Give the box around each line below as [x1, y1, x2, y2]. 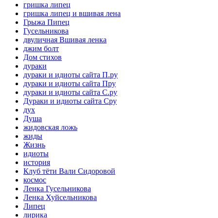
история [23, 158, 50, 166]
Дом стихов [23, 53, 62, 61]
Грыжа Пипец [23, 18, 70, 26]
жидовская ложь [23, 123, 77, 131]
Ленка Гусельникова [23, 184, 91, 193]
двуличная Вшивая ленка [23, 35, 107, 44]
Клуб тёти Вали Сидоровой [23, 166, 115, 175]
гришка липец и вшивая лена [23, 9, 121, 18]
